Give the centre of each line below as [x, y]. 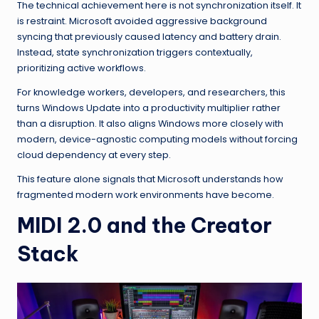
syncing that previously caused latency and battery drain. [149, 36]
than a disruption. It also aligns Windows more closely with [150, 123]
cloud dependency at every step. [94, 155]
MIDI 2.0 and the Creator [145, 225]
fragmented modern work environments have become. [146, 194]
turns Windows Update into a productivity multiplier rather [149, 108]
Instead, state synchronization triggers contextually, [135, 52]
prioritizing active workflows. [82, 68]
